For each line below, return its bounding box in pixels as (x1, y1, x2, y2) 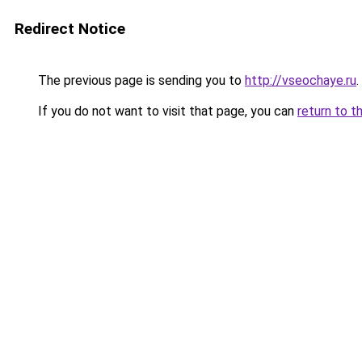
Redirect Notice (15, 19, 125, 38)
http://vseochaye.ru (245, 73, 356, 88)
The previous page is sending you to (35, 73, 245, 88)
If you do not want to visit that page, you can (35, 103, 297, 119)
